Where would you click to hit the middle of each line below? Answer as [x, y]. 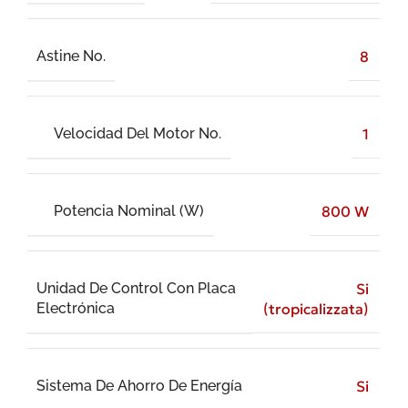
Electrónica [76, 308]
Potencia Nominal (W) [129, 210]
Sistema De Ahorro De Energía [139, 385]
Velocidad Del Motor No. [138, 133]
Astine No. [71, 56]
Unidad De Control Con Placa [136, 288]
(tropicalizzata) [316, 309]
